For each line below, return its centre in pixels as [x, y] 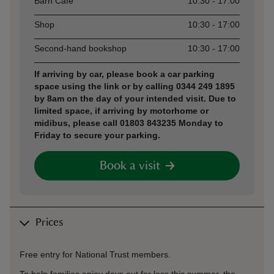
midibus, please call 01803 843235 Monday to [129, 123]
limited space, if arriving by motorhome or [121, 111]
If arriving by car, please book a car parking [124, 74]
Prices [49, 223]
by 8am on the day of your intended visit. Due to [135, 98]
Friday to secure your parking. [97, 135]
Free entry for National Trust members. [96, 254]
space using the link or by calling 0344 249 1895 [135, 86]
